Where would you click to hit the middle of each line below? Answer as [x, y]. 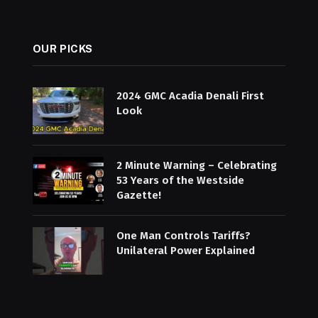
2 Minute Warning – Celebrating [196, 166]
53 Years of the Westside [180, 181]
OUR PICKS [63, 48]
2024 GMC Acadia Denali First [190, 95]
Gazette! [138, 196]
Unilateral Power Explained [185, 251]
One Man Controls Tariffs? [183, 236]
